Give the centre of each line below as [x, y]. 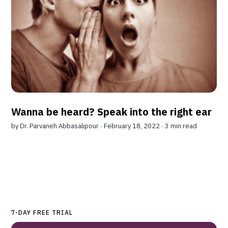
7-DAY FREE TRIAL [42, 212]
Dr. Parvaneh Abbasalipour [60, 126]
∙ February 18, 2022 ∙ [133, 126]
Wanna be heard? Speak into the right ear [112, 111]
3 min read [181, 126]
